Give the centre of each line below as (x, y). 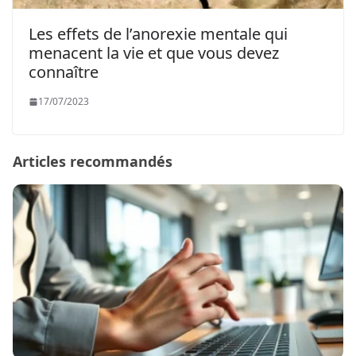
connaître (64, 72)
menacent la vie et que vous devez (154, 53)
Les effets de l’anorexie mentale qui (158, 34)
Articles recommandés (93, 162)
